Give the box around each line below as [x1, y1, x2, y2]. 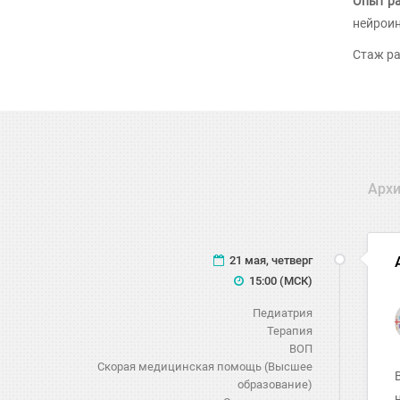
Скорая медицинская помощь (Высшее [96, 360, 312, 373]
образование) [237, 378, 312, 391]
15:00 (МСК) [246, 274, 312, 287]
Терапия [266, 324, 312, 337]
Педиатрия [252, 306, 312, 320]
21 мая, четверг [226, 254, 312, 267]
